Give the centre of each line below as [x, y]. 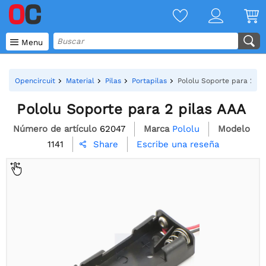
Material [80, 81]
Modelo [234, 129]
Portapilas [149, 81]
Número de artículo [55, 129]
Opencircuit [35, 81]
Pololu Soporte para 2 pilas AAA [132, 109]
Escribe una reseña [178, 144]
